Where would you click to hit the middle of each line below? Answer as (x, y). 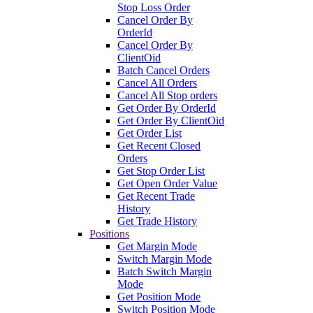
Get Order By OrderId (167, 108)
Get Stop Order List (161, 170)
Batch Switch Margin (165, 271)
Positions (109, 233)
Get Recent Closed (159, 145)
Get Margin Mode (157, 246)
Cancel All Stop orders (167, 95)
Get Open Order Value (167, 183)
